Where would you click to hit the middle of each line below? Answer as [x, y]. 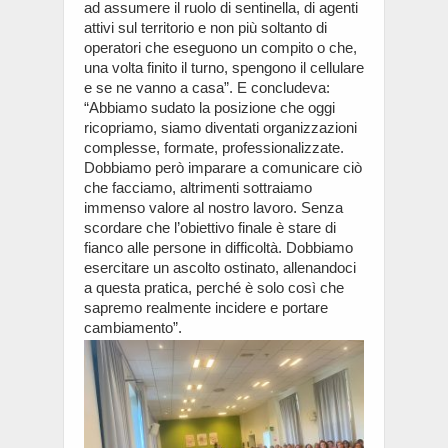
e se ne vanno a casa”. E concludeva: [207, 87]
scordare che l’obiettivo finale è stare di [210, 227]
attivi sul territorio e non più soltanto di [205, 27]
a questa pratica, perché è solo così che [214, 287]
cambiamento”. [133, 327]
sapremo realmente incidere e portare [206, 307]
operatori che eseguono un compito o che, [220, 47]
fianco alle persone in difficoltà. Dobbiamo [218, 247]
